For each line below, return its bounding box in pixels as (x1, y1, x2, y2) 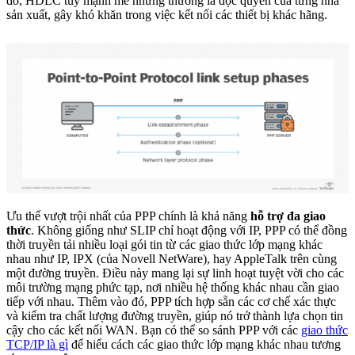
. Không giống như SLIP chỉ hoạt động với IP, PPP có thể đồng (31, 223, 347, 237)
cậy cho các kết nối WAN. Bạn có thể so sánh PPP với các (6, 323, 301, 337)
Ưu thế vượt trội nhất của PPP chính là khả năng (6, 208, 250, 223)
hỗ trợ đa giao (250, 208, 326, 223)
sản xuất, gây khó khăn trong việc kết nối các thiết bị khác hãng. (6, 7, 327, 21)
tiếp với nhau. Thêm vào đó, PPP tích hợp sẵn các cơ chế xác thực (6, 294, 336, 308)
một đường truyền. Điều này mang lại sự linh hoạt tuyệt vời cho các (6, 265, 344, 280)
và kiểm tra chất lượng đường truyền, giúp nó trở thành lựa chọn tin (6, 308, 343, 323)
